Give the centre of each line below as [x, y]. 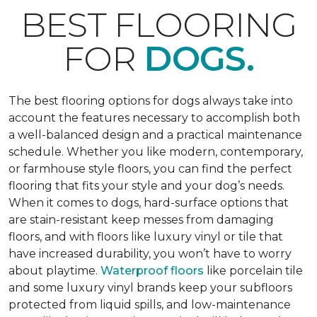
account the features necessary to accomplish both [154, 118]
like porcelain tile [253, 271]
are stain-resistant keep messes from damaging [141, 220]
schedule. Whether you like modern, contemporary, [156, 152]
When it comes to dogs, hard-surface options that [149, 203]
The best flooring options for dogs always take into [151, 101]
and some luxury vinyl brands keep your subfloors [150, 288]
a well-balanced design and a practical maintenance [155, 135]
